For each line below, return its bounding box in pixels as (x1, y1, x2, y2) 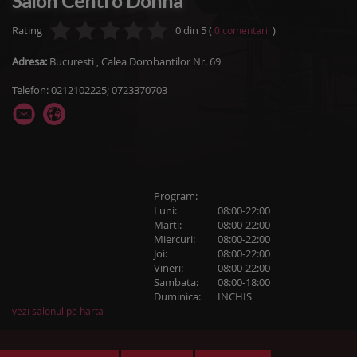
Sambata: (154, 275, 198, 289)
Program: (154, 189, 198, 203)
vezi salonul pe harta (12, 304, 104, 317)
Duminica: (154, 289, 201, 304)
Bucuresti (49, 54, 94, 69)
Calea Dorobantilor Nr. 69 (101, 54, 221, 69)
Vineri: (154, 261, 183, 275)
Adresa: (12, 54, 49, 69)
